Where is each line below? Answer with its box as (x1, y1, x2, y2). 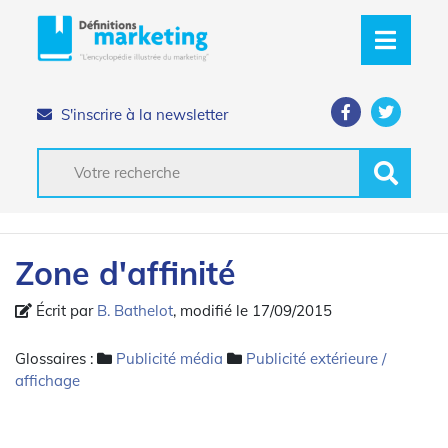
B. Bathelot (97, 300, 173, 320)
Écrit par (32, 300, 97, 320)
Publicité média (116, 348, 223, 368)
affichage (15, 370, 80, 390)
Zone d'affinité (15, 252, 236, 293)
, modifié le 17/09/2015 (173, 300, 332, 320)
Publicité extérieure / (246, 348, 386, 368)
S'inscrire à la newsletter (57, 105, 229, 125)
